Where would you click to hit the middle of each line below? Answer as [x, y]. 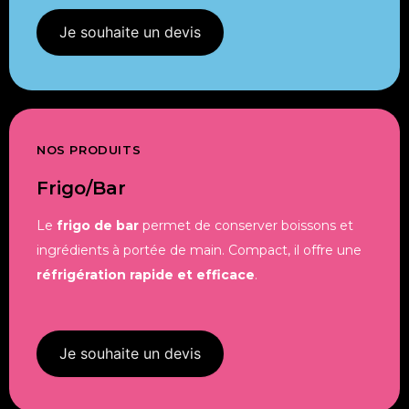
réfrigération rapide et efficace [146, 274]
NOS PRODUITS [89, 149]
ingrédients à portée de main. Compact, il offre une [199, 250]
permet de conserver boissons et [246, 225]
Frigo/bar [81, 188]
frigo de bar [98, 225]
